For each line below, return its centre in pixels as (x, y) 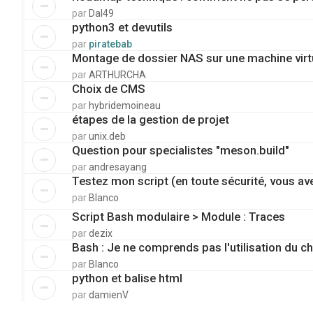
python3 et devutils (122, 27)
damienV (109, 295)
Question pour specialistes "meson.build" (181, 150)
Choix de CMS (109, 89)
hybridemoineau (125, 105)
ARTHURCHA (117, 75)
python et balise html (127, 278)
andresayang (118, 167)
